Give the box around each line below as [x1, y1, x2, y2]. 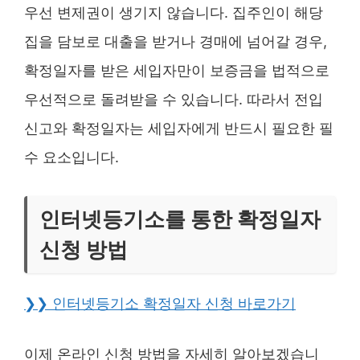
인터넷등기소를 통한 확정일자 [39, 207, 321, 231]
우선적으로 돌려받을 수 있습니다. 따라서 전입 [24, 91, 323, 108]
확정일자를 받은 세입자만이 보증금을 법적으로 [24, 62, 329, 79]
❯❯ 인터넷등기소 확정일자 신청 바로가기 [24, 295, 296, 312]
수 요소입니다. [24, 149, 119, 166]
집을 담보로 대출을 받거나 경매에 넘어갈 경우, [24, 33, 327, 50]
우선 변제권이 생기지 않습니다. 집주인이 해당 [24, 4, 323, 21]
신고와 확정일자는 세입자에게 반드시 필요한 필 [24, 120, 333, 137]
